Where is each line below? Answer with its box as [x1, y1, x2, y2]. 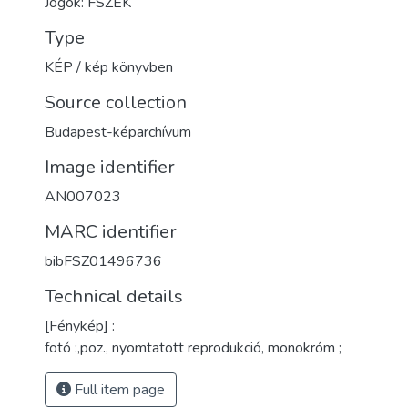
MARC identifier [45, 219, 177, 244]
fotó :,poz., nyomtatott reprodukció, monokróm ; [45, 338, 342, 358]
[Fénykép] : [45, 316, 115, 336]
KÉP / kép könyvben [45, 57, 173, 77]
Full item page [71, 380, 165, 400]
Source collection [45, 90, 187, 115]
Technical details [45, 284, 183, 309]
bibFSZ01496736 [45, 251, 162, 271]
